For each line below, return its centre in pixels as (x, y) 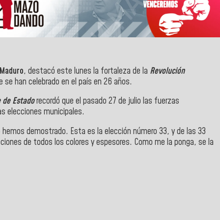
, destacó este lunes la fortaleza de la (87, 71)
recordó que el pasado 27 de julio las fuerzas (107, 101)
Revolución (167, 71)
